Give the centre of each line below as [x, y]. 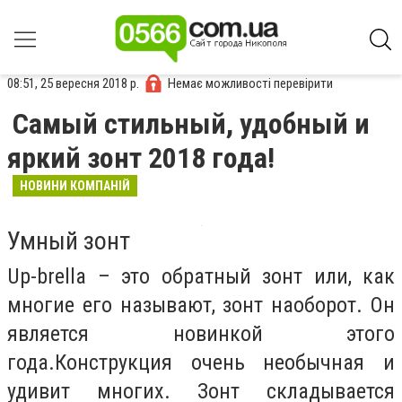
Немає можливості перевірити [250, 83]
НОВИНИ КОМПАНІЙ [75, 186]
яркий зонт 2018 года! [141, 158]
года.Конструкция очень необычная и [201, 363]
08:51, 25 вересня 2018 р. [73, 83]
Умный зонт [69, 241]
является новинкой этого [201, 334]
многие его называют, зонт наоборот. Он [201, 305]
